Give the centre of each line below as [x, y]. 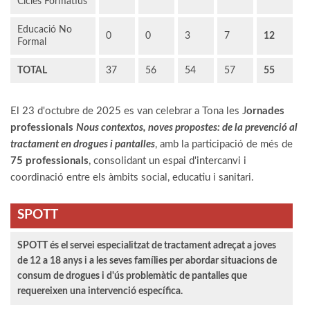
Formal [32, 42]
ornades [265, 111]
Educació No [45, 29]
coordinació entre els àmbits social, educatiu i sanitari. [132, 177]
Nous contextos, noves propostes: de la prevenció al [187, 127]
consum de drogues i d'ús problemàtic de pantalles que [132, 276]
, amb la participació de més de [224, 144]
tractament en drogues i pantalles [83, 144]
